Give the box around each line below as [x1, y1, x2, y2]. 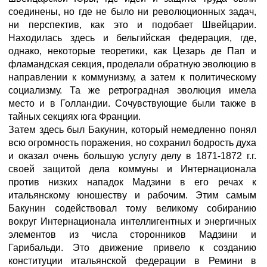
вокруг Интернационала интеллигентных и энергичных [8, 216, 256, 226]
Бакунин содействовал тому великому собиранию [8, 203, 256, 213]
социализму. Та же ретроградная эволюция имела [8, 85, 256, 95]
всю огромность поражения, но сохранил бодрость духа [8, 138, 256, 148]
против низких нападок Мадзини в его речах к [8, 177, 256, 187]
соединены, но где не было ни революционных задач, [8, 7, 256, 17]
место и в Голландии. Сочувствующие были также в [8, 98, 256, 108]
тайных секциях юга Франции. [8, 111, 141, 122]
